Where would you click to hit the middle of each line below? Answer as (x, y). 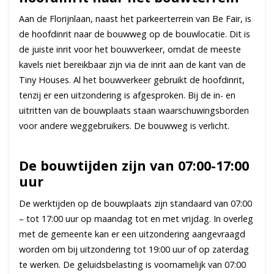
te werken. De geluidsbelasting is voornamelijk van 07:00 (132, 265)
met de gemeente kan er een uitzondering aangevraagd (132, 234)
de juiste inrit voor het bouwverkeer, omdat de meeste (130, 50)
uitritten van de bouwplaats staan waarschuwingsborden (134, 111)
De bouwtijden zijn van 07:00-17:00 (134, 166)
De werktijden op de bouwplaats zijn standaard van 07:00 (135, 204)
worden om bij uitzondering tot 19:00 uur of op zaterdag (134, 250)
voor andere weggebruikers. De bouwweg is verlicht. (127, 126)
